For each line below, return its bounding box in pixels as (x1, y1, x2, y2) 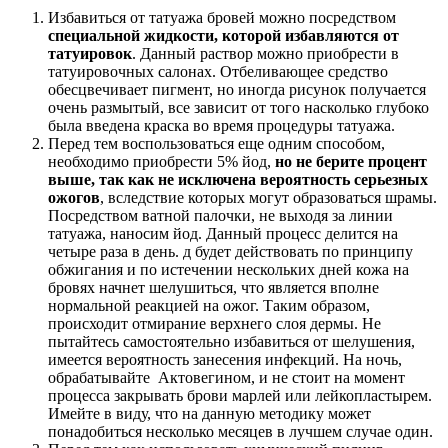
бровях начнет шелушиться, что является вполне (48, 279, 379, 297)
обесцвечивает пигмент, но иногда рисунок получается (48, 81, 426, 99)
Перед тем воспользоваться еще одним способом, (48, 135, 385, 153)
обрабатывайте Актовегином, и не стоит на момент (48, 369, 405, 387)
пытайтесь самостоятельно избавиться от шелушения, (48, 333, 415, 351)
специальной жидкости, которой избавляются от (48, 27, 399, 45)
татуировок (48, 45, 132, 63)
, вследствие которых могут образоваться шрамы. (100, 189, 437, 207)
